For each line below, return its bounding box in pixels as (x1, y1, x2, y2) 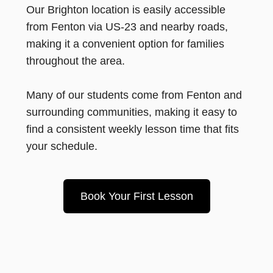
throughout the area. (26, 55, 125, 67)
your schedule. (26, 140, 97, 152)
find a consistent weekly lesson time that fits (26, 123, 239, 135)
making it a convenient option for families (26, 38, 224, 50)
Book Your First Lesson (80, 190, 193, 202)
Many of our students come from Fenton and (26, 89, 242, 101)
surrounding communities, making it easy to (26, 106, 237, 118)
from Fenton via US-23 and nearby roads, (26, 21, 228, 33)
